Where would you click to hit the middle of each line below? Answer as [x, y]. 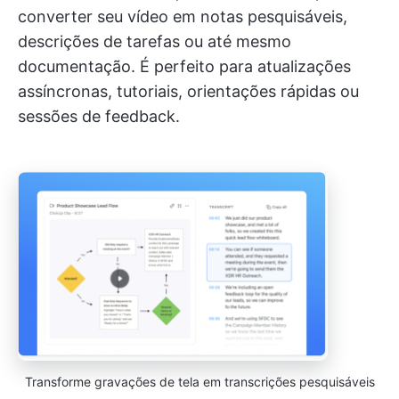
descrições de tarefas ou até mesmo [155, 41]
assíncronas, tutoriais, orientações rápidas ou [188, 91]
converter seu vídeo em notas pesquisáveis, [183, 16]
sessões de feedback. [99, 116]
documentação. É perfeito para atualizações [184, 66]
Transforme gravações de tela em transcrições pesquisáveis [199, 381]
